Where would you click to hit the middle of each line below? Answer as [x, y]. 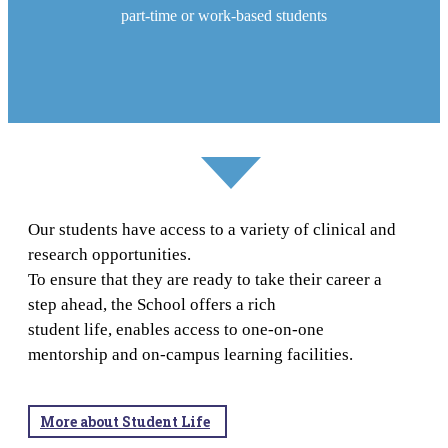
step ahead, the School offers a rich [152, 305]
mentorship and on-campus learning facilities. [190, 355]
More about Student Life [125, 422]
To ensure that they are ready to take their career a [205, 280]
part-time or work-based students [224, 15]
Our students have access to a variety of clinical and [212, 230]
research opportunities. [109, 255]
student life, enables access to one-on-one [176, 330]
